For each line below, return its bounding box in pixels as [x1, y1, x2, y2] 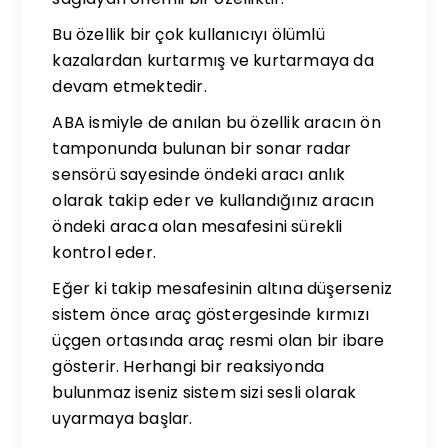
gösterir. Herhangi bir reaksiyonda [52, 355, 325, 378]
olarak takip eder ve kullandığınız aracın [52, 189, 375, 212]
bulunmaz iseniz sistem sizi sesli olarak [52, 381, 357, 404]
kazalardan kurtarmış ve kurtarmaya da [52, 49, 374, 72]
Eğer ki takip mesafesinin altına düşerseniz [52, 277, 393, 300]
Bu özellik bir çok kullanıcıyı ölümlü [52, 23, 325, 46]
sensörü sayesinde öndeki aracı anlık [52, 163, 346, 186]
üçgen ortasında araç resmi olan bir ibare [52, 329, 385, 352]
